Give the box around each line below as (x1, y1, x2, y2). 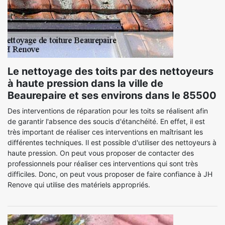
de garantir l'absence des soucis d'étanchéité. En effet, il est (8, 117, 205, 126)
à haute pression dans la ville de (8, 77, 163, 89)
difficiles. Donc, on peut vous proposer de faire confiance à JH (8, 170, 212, 178)
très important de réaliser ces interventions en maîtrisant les (8, 128, 203, 136)
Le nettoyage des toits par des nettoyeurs (8, 65, 213, 77)
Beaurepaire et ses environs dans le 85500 (8, 89, 216, 101)
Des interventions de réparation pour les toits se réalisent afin (8, 106, 208, 115)
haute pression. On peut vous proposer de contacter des (8, 149, 194, 157)
